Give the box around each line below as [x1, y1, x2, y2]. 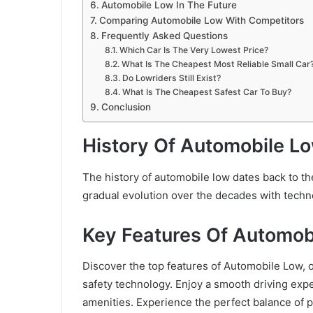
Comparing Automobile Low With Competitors [99, 15, 304, 27]
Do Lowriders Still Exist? [122, 73, 221, 84]
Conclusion [101, 101, 151, 113]
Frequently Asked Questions [101, 30, 228, 42]
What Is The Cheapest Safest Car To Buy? [122, 87, 291, 98]
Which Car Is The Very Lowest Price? [119, 45, 268, 56]
